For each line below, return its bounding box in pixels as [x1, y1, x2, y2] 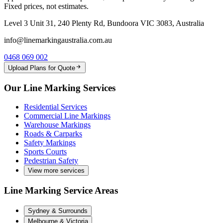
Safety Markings [24, 138, 76, 147]
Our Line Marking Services [4, 82, 115, 93]
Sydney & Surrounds [28, 207, 88, 215]
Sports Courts [24, 147, 67, 156]
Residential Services [24, 103, 87, 111]
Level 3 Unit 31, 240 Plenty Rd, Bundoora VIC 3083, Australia [4, 19, 204, 28]
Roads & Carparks [24, 129, 82, 138]
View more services [28, 167, 85, 175]
